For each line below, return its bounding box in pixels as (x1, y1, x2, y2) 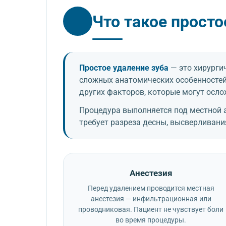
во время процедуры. (116, 215, 187, 224)
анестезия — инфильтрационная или (90, 194, 211, 203)
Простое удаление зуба (79, 63, 168, 73)
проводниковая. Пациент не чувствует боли (78, 205, 224, 214)
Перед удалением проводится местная (87, 184, 214, 193)
